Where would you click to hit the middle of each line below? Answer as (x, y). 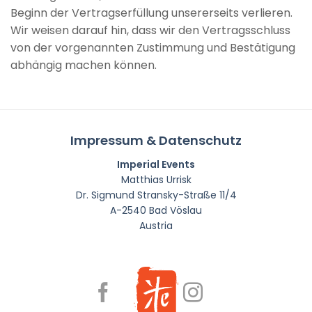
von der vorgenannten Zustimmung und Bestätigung (153, 48)
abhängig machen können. (84, 65)
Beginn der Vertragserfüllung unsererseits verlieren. (151, 13)
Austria (156, 226)
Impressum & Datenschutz (156, 141)
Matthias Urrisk (156, 180)
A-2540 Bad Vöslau (156, 211)
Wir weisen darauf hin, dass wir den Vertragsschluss (150, 31)
